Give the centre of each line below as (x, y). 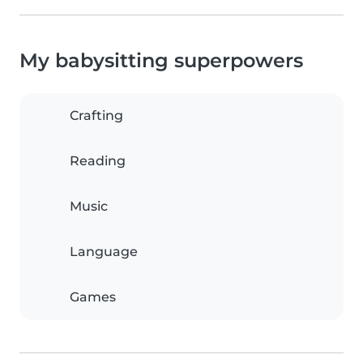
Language (104, 252)
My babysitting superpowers (161, 60)
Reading (98, 161)
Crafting (96, 115)
